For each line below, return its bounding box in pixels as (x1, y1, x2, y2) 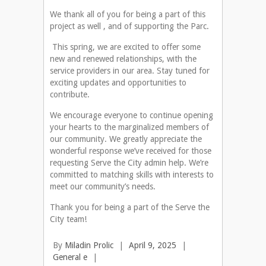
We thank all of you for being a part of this (50, 9, 205, 20)
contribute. (50, 90, 90, 100)
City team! (50, 214, 87, 224)
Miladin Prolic (65, 240, 113, 251)
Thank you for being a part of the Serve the (50, 202, 210, 213)
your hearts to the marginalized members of (50, 122, 209, 132)
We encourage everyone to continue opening (50, 110, 213, 121)
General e (53, 252, 87, 262)
